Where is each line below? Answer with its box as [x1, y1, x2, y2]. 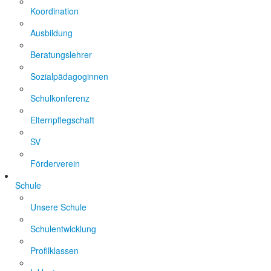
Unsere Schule [30, 201, 87, 213]
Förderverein [30, 157, 80, 169]
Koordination [30, 5, 79, 17]
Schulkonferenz [30, 92, 90, 104]
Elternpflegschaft [30, 114, 94, 126]
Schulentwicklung [30, 223, 96, 235]
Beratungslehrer [30, 48, 92, 60]
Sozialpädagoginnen [30, 70, 108, 82]
